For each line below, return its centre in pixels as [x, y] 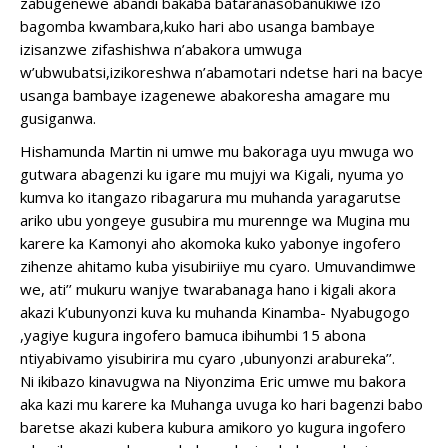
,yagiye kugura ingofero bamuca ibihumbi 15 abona [193, 335]
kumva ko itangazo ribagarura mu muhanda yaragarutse [210, 197]
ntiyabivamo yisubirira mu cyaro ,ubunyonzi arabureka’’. [207, 358]
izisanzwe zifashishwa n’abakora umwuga [161, 49]
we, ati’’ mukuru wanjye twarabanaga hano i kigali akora [208, 289]
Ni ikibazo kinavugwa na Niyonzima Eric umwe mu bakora [213, 381]
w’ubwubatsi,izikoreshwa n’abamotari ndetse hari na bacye [221, 72]
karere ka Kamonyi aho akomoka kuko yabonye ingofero [210, 243]
